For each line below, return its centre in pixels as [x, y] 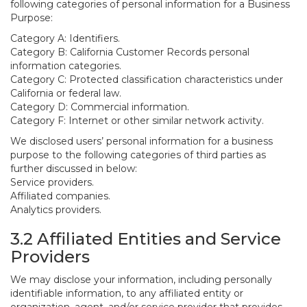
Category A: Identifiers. [65, 38]
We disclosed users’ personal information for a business [142, 141]
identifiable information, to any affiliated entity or [127, 293]
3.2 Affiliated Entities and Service [146, 239]
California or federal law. [66, 93]
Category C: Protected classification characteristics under [147, 79]
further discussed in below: [74, 169]
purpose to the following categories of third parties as [138, 155]
